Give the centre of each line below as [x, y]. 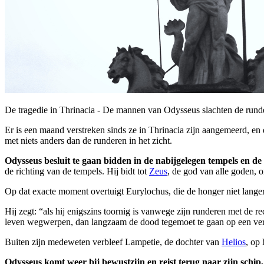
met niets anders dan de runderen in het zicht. [88, 141]
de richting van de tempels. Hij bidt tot [77, 171]
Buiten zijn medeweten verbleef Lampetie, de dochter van [113, 242]
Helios [234, 242]
